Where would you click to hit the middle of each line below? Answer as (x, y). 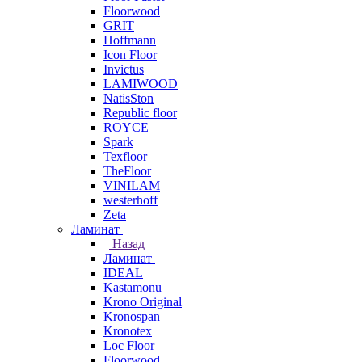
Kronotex (128, 331)
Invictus (124, 69)
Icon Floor (130, 55)
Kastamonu (133, 287)
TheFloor (127, 171)
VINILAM (132, 185)
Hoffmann (130, 40)
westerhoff (130, 200)
